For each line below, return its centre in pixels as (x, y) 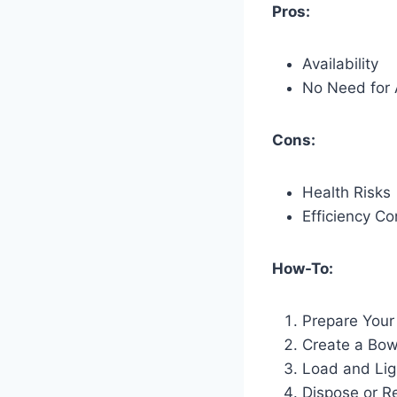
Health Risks (346, 192)
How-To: (303, 268)
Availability (340, 63)
